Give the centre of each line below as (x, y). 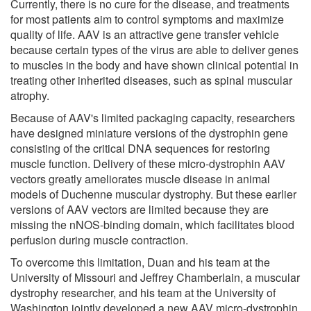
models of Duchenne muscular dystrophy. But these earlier (153, 194)
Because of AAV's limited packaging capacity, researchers (153, 117)
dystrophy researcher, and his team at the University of (143, 292)
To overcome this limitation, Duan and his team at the (140, 262)
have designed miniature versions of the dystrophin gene (149, 133)
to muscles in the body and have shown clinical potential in (154, 65)
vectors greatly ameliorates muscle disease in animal (140, 178)
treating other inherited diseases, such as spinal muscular (151, 80)
